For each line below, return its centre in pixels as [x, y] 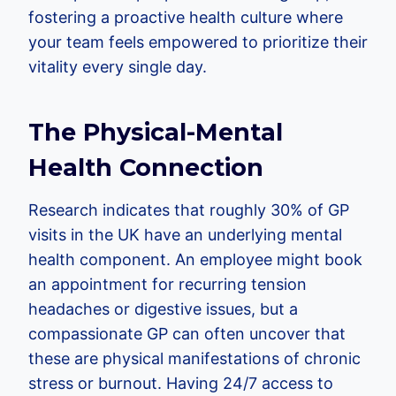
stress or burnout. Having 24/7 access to [181, 383]
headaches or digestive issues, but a [163, 308]
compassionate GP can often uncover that [187, 333]
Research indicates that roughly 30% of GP [189, 209]
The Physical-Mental [156, 133]
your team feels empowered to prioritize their [198, 42]
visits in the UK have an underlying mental [185, 234]
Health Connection [146, 168]
